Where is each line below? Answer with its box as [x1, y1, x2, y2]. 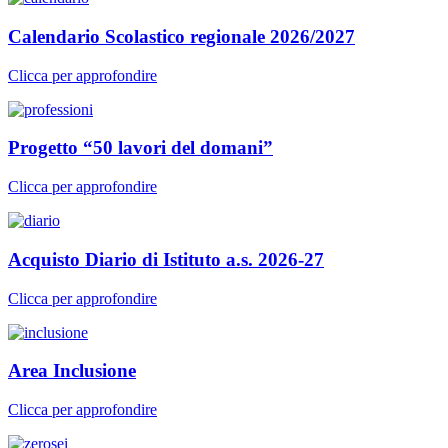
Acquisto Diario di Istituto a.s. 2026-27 [8, 248, 324, 270]
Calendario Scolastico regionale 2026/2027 [8, 26, 355, 48]
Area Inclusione [8, 360, 136, 382]
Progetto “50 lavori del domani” [8, 137, 273, 159]
